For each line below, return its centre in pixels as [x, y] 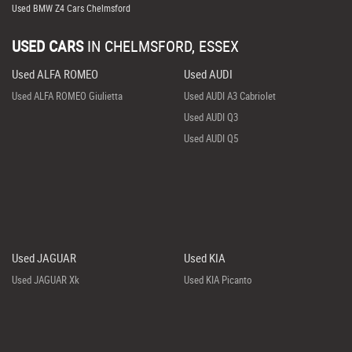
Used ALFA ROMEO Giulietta [67, 96]
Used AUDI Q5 [211, 138]
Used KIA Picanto [218, 280]
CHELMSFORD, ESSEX [170, 46]
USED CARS [48, 46]
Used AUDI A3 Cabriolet [229, 96]
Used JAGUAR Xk [46, 280]
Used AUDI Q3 [211, 117]
